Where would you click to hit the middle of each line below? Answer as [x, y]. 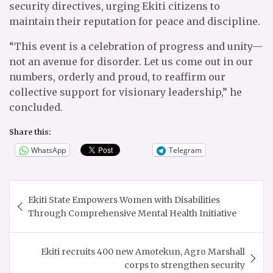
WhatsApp [48, 150]
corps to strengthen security [185, 265]
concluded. [36, 108]
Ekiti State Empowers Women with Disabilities [124, 200]
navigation [50, 209]
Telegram [185, 150]
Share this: [30, 132]
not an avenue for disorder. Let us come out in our [131, 62]
